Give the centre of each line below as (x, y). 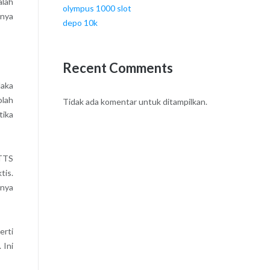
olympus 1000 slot (97, 8)
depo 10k (80, 23)
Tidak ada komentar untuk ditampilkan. (135, 102)
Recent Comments (118, 67)
